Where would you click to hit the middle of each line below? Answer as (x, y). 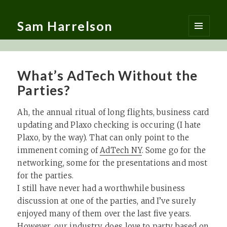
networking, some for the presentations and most (112, 163)
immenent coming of (59, 150)
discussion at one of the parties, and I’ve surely (107, 201)
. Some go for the (174, 150)
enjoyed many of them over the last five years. (104, 214)
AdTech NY (121, 150)
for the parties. (45, 176)
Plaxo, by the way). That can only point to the (103, 138)
